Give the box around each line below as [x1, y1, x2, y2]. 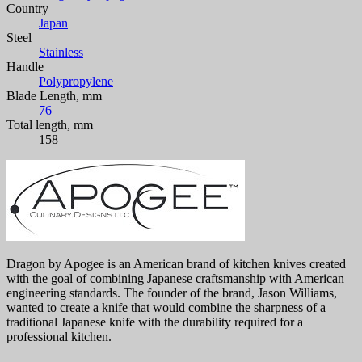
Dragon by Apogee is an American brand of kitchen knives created [6, 257, 346, 271]
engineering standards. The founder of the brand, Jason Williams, [6, 286, 337, 301]
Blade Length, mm [6, 89, 102, 103]
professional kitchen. [6, 330, 112, 344]
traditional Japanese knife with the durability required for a [6, 315, 303, 330]
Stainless [39, 45, 83, 60]
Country [6, 2, 48, 16]
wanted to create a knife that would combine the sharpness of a [6, 301, 326, 315]
